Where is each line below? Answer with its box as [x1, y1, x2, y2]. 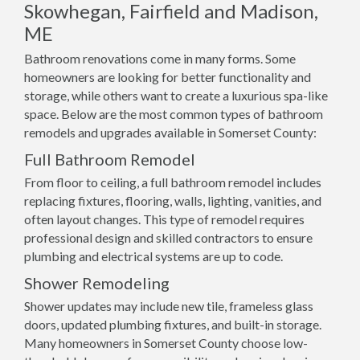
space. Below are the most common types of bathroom [24, 106, 323, 121]
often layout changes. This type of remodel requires [24, 211, 305, 227]
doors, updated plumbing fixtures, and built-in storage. [24, 317, 321, 332]
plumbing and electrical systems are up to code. [24, 248, 283, 264]
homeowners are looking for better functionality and [24, 69, 311, 84]
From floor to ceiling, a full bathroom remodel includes [24, 174, 321, 190]
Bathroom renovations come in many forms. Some [24, 51, 296, 66]
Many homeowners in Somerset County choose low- [24, 335, 308, 350]
